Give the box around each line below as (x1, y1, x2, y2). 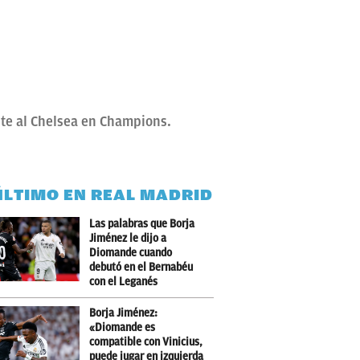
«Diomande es (89, 321, 155, 333)
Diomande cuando (89, 247, 172, 259)
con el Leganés (89, 276, 157, 288)
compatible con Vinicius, (89, 336, 202, 348)
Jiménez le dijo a (89, 232, 166, 244)
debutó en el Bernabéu (89, 261, 193, 273)
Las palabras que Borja (89, 218, 194, 230)
